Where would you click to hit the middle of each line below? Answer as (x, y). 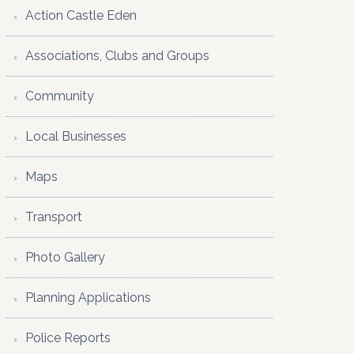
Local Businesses (76, 136)
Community (60, 96)
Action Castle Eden (81, 15)
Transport (54, 217)
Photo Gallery (65, 257)
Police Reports (68, 338)
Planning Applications (88, 298)
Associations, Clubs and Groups (117, 56)
